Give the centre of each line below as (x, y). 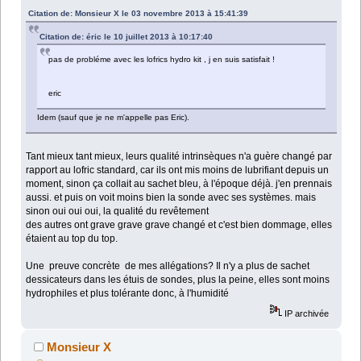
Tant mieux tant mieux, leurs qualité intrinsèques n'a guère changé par (179, 157)
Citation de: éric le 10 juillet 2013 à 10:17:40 (127, 37)
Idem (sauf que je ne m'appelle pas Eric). (114, 118)
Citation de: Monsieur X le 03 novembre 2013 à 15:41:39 (139, 14)
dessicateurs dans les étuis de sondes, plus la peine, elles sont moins (178, 280)
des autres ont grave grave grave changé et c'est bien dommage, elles (179, 225)
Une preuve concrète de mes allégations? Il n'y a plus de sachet (168, 266)
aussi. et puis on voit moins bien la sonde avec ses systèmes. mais (171, 198)
